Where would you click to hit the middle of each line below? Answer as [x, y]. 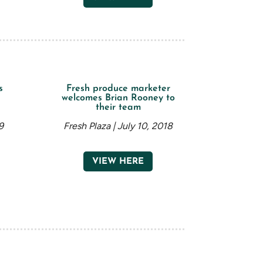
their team [118, 108]
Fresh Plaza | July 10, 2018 [118, 126]
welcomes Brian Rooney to [118, 98]
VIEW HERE [118, 161]
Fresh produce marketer [118, 89]
